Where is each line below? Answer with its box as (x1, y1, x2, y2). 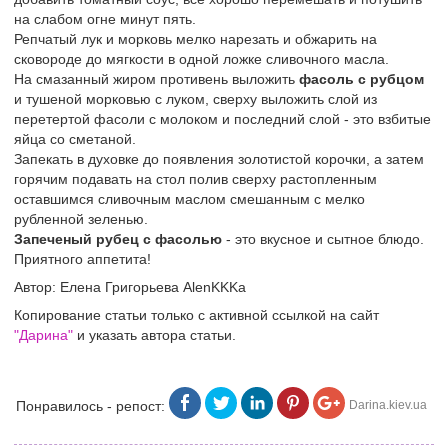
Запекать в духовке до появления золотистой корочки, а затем (14, 151, 424, 167)
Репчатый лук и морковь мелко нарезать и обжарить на (14, 31, 377, 47)
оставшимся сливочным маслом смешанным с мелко (14, 191, 365, 207)
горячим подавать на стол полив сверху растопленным (14, 171, 377, 187)
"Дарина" (14, 327, 73, 343)
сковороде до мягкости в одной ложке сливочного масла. (14, 51, 389, 67)
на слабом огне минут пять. (14, 11, 196, 27)
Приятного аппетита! (14, 251, 151, 267)
